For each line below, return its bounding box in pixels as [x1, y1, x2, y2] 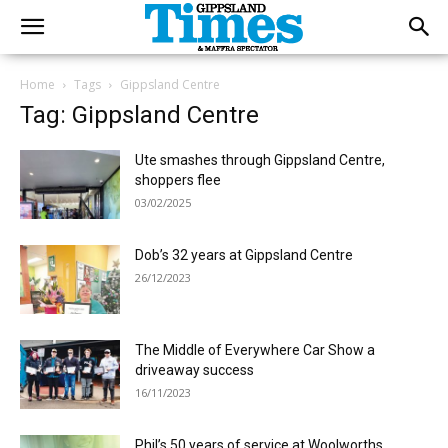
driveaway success [135, 362, 254, 378]
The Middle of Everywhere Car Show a [135, 342, 375, 358]
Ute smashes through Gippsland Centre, [135, 152, 385, 168]
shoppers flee [135, 172, 221, 188]
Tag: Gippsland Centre [20, 101, 259, 129]
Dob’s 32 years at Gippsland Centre [135, 247, 353, 263]
